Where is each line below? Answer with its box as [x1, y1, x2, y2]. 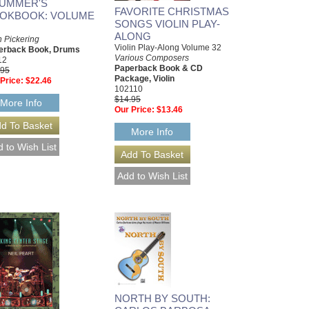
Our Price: [114, 105, 154, 115]
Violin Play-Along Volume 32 [114, 43, 221, 53]
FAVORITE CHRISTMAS [114, 6, 229, 18]
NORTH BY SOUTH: [114, 292, 210, 305]
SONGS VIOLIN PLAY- [114, 18, 220, 30]
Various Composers [114, 53, 189, 63]
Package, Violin [114, 74, 175, 84]
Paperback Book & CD [114, 63, 203, 74]
